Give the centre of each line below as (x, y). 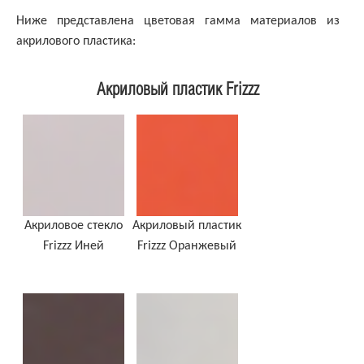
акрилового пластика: (76, 42)
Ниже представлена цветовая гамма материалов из (178, 22)
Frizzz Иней (73, 247)
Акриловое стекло (73, 226)
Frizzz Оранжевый (187, 247)
